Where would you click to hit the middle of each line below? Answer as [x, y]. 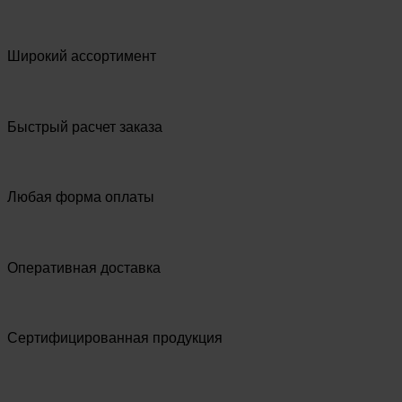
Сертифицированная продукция [115, 338]
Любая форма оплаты [81, 197]
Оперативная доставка [84, 267]
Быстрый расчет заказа [85, 127]
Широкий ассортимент [82, 57]
